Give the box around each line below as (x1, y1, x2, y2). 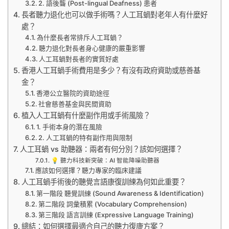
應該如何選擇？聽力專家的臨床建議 (35, 166, 142, 175)
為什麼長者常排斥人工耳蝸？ (37, 33, 124, 42)
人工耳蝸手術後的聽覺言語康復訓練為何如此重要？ (21, 177, 186, 187)
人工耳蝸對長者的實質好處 (39, 55, 119, 63)
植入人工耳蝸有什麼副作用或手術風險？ (21, 111, 150, 120)
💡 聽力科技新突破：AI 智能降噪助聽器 (51, 157, 159, 165)
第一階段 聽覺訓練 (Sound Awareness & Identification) (36, 189, 204, 198)
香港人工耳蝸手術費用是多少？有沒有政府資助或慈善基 (21, 66, 200, 75)
